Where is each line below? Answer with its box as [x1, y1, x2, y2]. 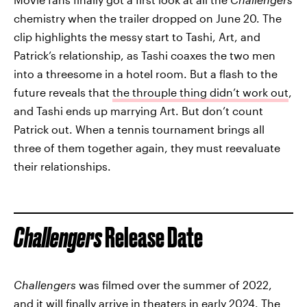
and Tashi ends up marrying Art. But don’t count [14, 103, 263, 117]
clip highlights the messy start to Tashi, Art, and [14, 29, 260, 43]
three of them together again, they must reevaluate [14, 140, 280, 154]
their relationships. [14, 159, 111, 173]
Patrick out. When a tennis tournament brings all [14, 122, 265, 136]
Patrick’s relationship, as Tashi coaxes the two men [14, 48, 275, 62]
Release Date [102, 221, 203, 253]
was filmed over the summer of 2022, [76, 278, 272, 291]
